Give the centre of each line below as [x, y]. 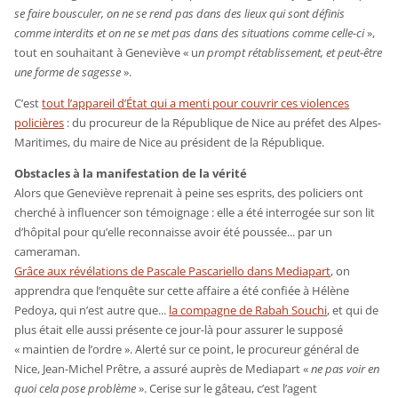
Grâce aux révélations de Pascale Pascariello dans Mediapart [173, 271]
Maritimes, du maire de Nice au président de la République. [170, 142]
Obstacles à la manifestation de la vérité [131, 173]
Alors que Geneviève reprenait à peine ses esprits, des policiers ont [189, 192]
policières [40, 122]
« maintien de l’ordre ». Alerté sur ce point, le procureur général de [187, 349]
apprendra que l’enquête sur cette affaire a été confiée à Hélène [182, 290]
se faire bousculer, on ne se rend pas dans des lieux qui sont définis [180, 13]
